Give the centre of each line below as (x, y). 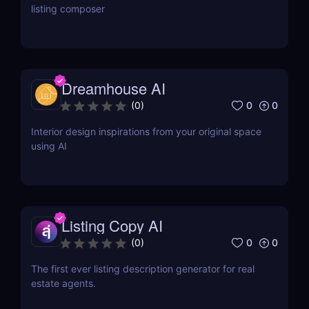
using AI (49, 146)
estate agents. (63, 283)
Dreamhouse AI (113, 88)
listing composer (68, 9)
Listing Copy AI (112, 226)
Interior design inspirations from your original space (146, 132)
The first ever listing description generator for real (143, 269)
